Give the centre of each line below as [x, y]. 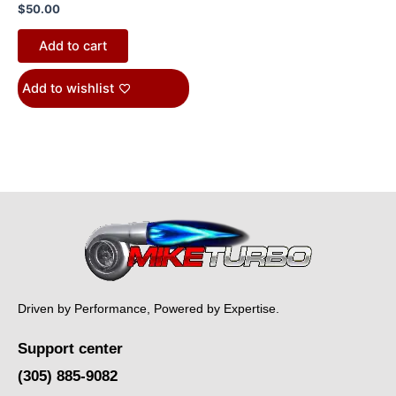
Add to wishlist [68, 89]
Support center [70, 349]
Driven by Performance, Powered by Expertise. [148, 309]
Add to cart [73, 46]
